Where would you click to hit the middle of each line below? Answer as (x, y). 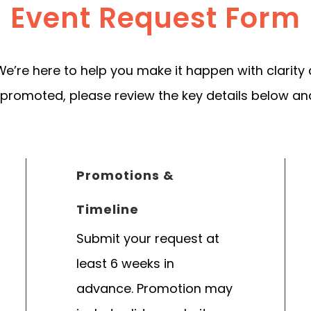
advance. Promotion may (155, 289)
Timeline (108, 210)
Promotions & (125, 176)
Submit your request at (148, 239)
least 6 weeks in (126, 264)
